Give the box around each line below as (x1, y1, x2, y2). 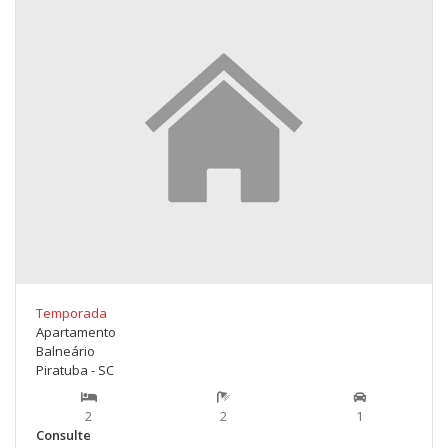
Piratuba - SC (36, 361, 114, 379)
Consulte (36, 426, 91, 444)
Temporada (36, 304, 107, 322)
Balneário (36, 342, 95, 360)
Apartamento (36, 323, 116, 341)
